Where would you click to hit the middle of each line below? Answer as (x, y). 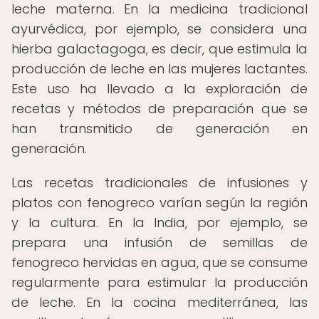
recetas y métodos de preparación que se (159, 109)
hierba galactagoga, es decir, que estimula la (159, 49)
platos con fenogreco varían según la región (159, 203)
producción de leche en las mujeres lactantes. (159, 69)
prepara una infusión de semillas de (159, 242)
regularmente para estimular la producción (159, 282)
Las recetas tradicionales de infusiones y (159, 183)
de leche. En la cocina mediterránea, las (159, 302)
